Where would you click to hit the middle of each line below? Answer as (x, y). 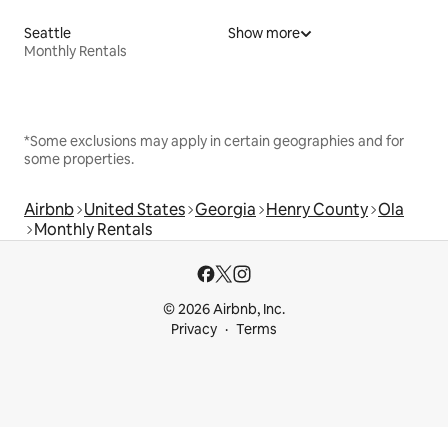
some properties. (79, 158)
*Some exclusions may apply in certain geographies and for (214, 140)
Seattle (47, 32)
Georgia (225, 209)
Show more (264, 32)
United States (134, 209)
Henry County (317, 209)
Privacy (194, 329)
